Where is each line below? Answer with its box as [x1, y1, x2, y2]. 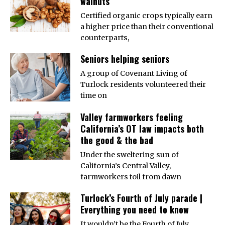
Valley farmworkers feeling [80, 110, 183, 124]
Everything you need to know [80, 203, 189, 216]
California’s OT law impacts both [80, 122, 204, 136]
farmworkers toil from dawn [80, 172, 181, 182]
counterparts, [80, 33, 129, 43]
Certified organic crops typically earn [80, 11, 212, 21]
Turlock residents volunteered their [80, 80, 206, 89]
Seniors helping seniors [80, 52, 169, 66]
